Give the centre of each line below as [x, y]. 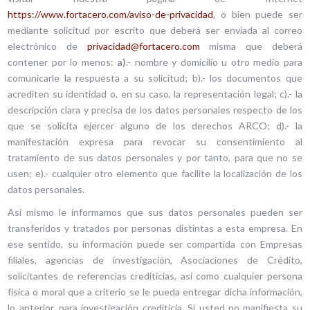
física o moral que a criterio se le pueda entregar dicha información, [155, 292]
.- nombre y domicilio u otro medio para [214, 62]
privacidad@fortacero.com [143, 46]
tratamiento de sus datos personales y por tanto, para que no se [155, 157]
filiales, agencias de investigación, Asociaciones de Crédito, [155, 260]
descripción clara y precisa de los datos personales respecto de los [155, 110]
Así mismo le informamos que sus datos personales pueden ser [155, 212]
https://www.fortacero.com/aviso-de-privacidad [111, 14]
